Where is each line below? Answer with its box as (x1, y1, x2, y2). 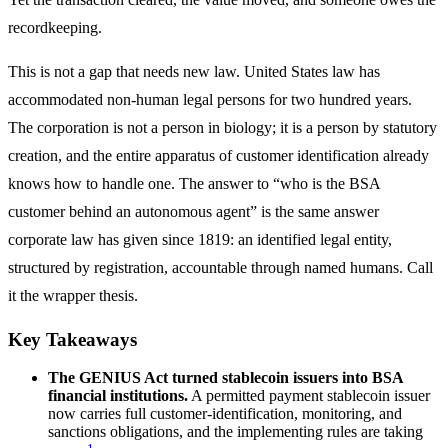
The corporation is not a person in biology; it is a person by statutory (8, 118, 437, 136)
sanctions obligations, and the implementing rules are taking (48, 423, 423, 441)
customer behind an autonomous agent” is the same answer (8, 202, 379, 220)
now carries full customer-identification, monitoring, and (48, 405, 402, 423)
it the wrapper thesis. (8, 286, 138, 304)
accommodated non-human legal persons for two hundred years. (8, 90, 412, 108)
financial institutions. (48, 387, 188, 405)
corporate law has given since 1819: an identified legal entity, (8, 230, 392, 248)
